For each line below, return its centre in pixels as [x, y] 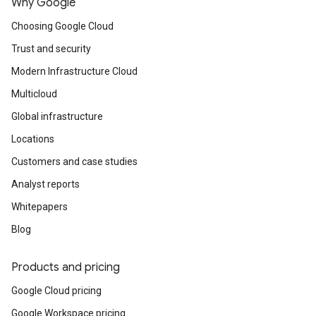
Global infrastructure [57, 116]
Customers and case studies [74, 162]
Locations [33, 139]
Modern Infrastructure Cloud [74, 71]
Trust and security [51, 49]
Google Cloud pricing [56, 291]
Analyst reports [45, 184]
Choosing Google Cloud [62, 26]
